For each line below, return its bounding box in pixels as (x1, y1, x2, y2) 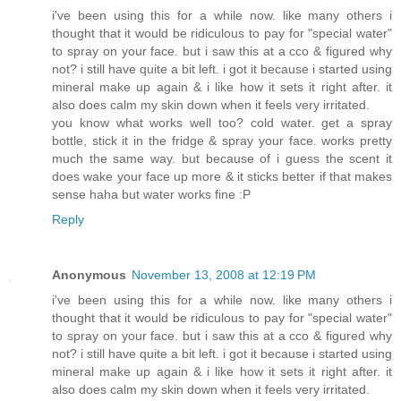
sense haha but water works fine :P (52, 187, 251, 202)
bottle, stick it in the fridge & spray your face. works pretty (52, 133, 392, 149)
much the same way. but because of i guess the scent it (52, 151, 392, 166)
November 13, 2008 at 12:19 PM (132, 268, 316, 283)
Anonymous (52, 268, 126, 283)
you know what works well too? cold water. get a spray (52, 115, 392, 131)
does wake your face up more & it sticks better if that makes (52, 169, 392, 184)
